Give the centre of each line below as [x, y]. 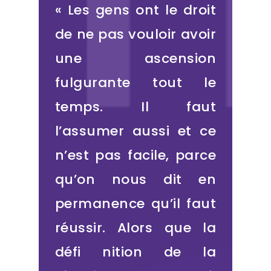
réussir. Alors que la [135, 228]
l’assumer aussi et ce [135, 131]
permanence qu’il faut [135, 204]
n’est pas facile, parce [135, 155]
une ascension [135, 59]
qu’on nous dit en [135, 180]
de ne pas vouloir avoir [135, 34]
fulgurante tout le [135, 83]
